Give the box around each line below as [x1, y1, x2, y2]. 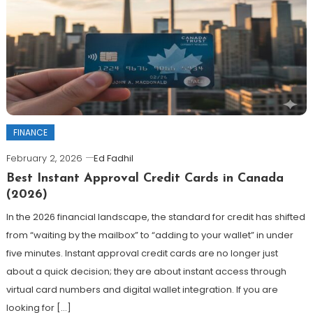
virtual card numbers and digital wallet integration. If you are [6, 282, 278, 296]
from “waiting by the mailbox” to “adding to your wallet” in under [6, 228, 293, 242]
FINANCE [13, 126, 48, 138]
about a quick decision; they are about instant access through [6, 264, 286, 278]
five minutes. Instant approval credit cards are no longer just [6, 246, 278, 260]
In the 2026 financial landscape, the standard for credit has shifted [6, 210, 305, 224]
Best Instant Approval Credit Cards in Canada [6, 171, 284, 185]
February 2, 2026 [6, 151, 82, 165]
